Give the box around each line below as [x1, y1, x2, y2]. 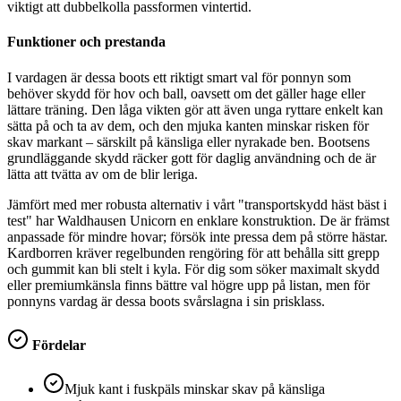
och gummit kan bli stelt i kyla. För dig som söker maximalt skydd [7, 260, 380, 277]
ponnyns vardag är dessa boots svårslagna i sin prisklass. [7, 293, 325, 309]
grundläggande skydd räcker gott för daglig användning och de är [7, 149, 376, 166]
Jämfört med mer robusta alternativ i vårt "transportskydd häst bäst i [7, 196, 387, 212]
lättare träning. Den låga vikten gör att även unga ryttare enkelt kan [7, 101, 383, 117]
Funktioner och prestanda [7, 34, 166, 50]
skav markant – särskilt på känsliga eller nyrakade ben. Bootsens [7, 133, 370, 149]
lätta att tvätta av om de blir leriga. [7, 166, 198, 182]
